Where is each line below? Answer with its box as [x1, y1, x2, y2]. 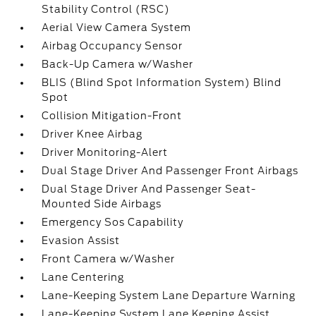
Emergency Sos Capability [42, 217, 184, 228]
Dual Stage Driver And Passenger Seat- [42, 183, 257, 195]
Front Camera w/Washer [42, 253, 176, 265]
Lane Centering [42, 272, 125, 283]
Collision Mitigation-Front [42, 110, 183, 121]
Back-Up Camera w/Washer [42, 59, 194, 70]
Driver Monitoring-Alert [42, 147, 169, 158]
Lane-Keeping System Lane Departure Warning [42, 290, 296, 301]
